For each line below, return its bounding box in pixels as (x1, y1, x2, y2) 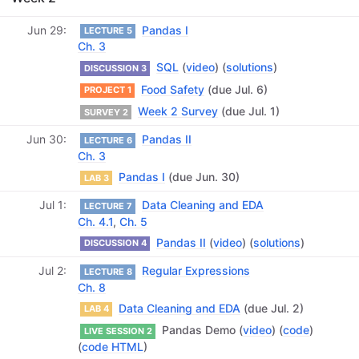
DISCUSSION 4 (83, 237, 147, 249)
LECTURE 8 (83, 265, 132, 277)
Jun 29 (26, 22, 63, 37)
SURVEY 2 (83, 106, 128, 118)
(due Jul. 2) (240, 301, 304, 315)
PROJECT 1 (83, 84, 131, 96)
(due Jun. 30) (164, 169, 240, 184)
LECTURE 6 (83, 135, 132, 147)
